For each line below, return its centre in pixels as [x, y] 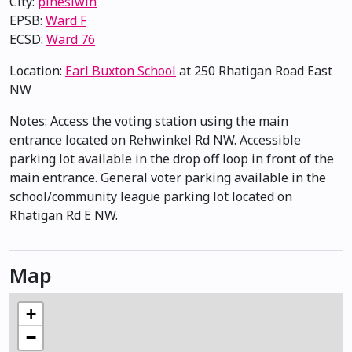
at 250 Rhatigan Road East [254, 71]
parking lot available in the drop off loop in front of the [172, 159]
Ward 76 [71, 39]
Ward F [66, 20]
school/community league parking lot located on [151, 196]
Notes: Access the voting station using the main [149, 121]
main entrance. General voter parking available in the [168, 178]
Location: [37, 71]
